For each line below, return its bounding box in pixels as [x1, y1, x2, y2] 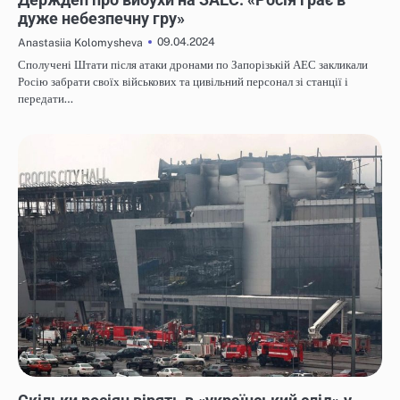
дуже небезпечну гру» [18, 9, 185, 29]
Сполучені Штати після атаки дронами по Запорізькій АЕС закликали [18, 58, 368, 72]
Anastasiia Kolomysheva [18, 36, 143, 50]
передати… [18, 92, 73, 106]
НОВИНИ [25, 379, 63, 390]
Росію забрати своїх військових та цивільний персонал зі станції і [18, 75, 348, 89]
